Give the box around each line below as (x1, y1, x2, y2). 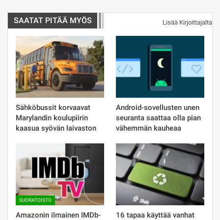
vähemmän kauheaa (116, 124, 181, 133)
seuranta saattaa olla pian (116, 113, 201, 123)
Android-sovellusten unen (116, 103, 199, 112)
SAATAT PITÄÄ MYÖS (14, 16, 92, 26)
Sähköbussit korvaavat (16, 103, 90, 112)
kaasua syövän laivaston (16, 124, 96, 133)
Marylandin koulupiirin (16, 113, 88, 123)
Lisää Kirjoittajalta (163, 19, 212, 27)
